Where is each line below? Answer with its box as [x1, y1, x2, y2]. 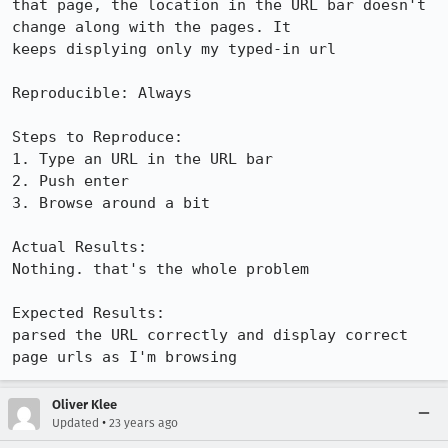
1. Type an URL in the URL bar [12, 150, 273, 168]
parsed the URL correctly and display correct [12, 326, 408, 344]
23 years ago [109, 416, 178, 430]
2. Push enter [12, 172, 129, 190]
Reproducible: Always [12, 84, 192, 102]
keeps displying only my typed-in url [12, 40, 336, 58]
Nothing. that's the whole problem [12, 260, 309, 278]
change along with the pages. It [12, 18, 291, 36]
